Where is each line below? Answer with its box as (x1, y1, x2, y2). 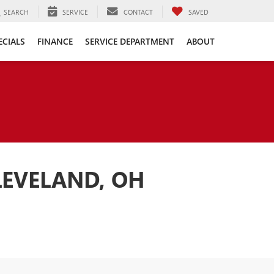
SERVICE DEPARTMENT (85, 35, 174, 47)
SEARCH (4, 7, 29, 17)
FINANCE (37, 35, 73, 47)
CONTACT (124, 7, 153, 17)
